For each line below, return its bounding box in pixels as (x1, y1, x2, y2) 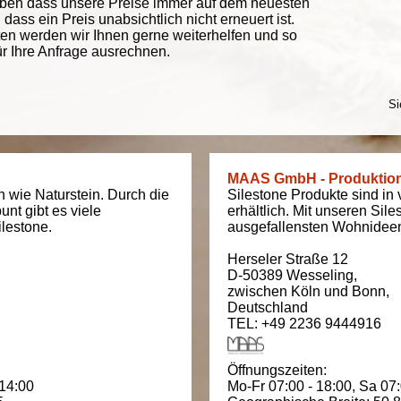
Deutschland (227, 300, 308, 315)
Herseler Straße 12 (227, 252, 348, 267)
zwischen (227, 284, 291, 299)
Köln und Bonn (291, 284, 386, 299)
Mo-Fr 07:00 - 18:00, (227, 379, 359, 394)
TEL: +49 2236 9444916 (227, 316, 381, 331)
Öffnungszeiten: (227, 363, 334, 378)
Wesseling (286, 268, 354, 283)
